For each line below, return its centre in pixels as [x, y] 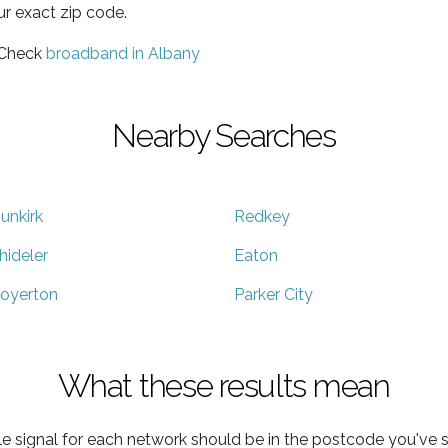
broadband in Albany [123, 53]
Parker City [273, 294]
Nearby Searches [224, 135]
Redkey [262, 216]
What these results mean [224, 385]
